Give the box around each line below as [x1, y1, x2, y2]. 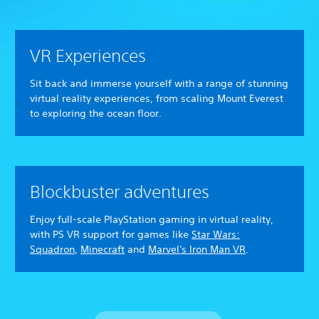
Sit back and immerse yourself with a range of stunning [30, 77, 288, 90]
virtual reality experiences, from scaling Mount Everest [30, 92, 283, 105]
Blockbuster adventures [30, 182, 209, 202]
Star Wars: [192, 228, 240, 241]
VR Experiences [30, 46, 146, 66]
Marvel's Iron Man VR [148, 243, 246, 256]
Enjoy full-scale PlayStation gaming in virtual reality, [30, 213, 273, 226]
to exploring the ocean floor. [30, 107, 162, 120]
